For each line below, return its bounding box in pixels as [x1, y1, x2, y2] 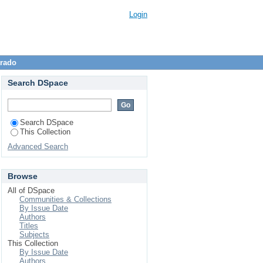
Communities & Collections [19, 195, 112, 204]
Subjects [19, 230, 49, 239]
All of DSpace [8, 186, 55, 195]
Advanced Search [8, 142, 68, 151]
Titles [19, 221, 38, 230]
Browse [8, 171, 38, 181]
